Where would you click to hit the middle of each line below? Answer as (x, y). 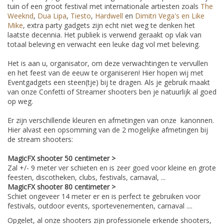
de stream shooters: (40, 139)
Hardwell (109, 15)
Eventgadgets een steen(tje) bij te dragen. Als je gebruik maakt (109, 82)
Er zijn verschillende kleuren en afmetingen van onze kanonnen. (111, 120)
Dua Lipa (52, 15)
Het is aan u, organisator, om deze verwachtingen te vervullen (108, 63)
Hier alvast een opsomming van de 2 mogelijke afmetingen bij (108, 129)
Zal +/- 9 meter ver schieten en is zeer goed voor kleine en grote (112, 167)
